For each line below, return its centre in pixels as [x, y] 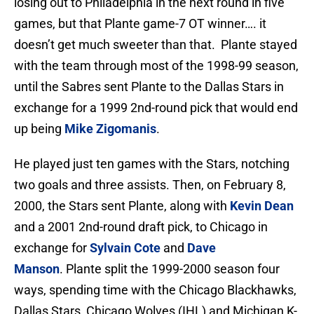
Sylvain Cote [125, 248]
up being [39, 129]
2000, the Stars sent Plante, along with [122, 206]
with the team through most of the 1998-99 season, [156, 66]
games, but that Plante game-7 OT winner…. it [140, 24]
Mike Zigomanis [110, 129]
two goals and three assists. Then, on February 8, [150, 185]
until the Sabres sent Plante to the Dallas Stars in [149, 87]
